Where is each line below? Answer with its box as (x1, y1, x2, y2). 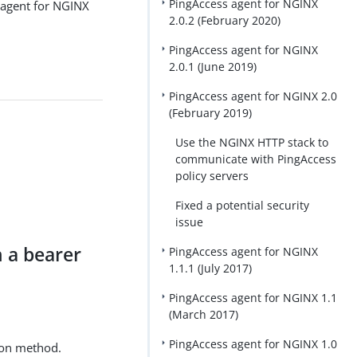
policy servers (175, 168, 249, 183)
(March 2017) (168, 307, 238, 322)
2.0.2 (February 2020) (168, 13, 280, 28)
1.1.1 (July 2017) (168, 261, 252, 276)
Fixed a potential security (175, 198, 309, 213)
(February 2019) (168, 105, 252, 120)
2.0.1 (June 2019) (168, 59, 257, 74)
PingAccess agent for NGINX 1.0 (168, 336, 337, 351)
